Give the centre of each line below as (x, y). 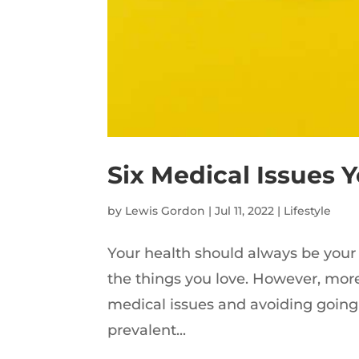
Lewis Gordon (165, 211)
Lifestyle (308, 211)
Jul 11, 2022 (245, 211)
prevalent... (147, 331)
